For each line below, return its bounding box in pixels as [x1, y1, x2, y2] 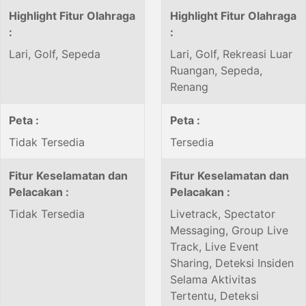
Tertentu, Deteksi [170, 289, 259, 303]
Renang [170, 80, 208, 94]
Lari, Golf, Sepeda [9, 47, 100, 61]
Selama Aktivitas [170, 273, 256, 287]
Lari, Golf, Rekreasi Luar [170, 47, 292, 61]
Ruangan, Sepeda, [170, 64, 262, 78]
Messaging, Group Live [170, 223, 288, 238]
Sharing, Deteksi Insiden [170, 256, 294, 270]
